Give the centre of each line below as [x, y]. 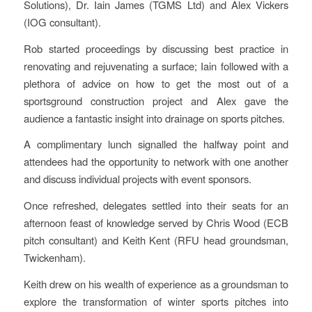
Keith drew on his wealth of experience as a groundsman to [156, 283]
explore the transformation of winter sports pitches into [156, 301]
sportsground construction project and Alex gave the [156, 100]
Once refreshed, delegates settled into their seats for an [156, 205]
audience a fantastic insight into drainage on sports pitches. [154, 118]
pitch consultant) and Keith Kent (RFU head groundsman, [156, 240]
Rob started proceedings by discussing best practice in [156, 48]
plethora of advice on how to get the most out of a [156, 83]
